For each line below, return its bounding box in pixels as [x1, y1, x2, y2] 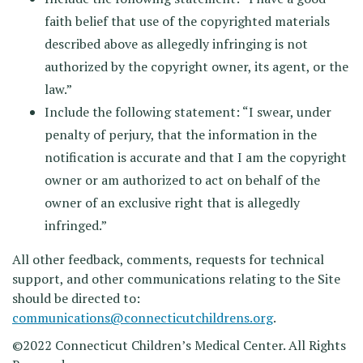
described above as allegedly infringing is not [45, 35, 308, 53]
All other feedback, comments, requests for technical [12, 250, 324, 268]
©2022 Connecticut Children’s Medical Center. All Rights [12, 336, 346, 354]
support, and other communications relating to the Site [12, 270, 340, 288]
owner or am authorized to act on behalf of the [45, 171, 320, 189]
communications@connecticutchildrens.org [12, 309, 273, 327]
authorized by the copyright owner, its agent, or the [45, 58, 348, 75]
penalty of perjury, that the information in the [45, 126, 317, 143]
